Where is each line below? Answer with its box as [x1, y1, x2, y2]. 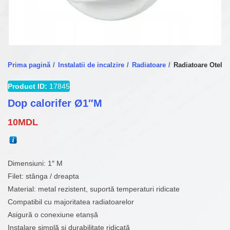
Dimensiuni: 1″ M [8, 159, 63, 167]
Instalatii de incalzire [58, 61, 124, 69]
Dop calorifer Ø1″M [8, 98, 102, 109]
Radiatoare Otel [174, 61, 222, 69]
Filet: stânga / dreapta [8, 172, 79, 180]
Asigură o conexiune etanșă [8, 210, 98, 219]
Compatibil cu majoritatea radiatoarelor [8, 198, 134, 206]
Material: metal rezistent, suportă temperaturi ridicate [8, 185, 180, 193]
